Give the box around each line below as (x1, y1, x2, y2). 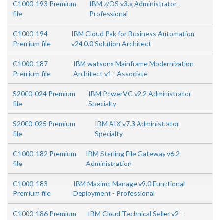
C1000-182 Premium (13, 149, 76, 158)
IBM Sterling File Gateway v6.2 (86, 149, 180, 158)
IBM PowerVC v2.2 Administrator (88, 89, 191, 98)
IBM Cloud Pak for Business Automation (71, 29, 195, 38)
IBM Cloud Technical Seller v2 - (88, 209, 183, 218)
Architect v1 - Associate (73, 69, 148, 78)
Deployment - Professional (73, 189, 155, 197)
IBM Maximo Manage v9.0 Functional (73, 179, 185, 188)
